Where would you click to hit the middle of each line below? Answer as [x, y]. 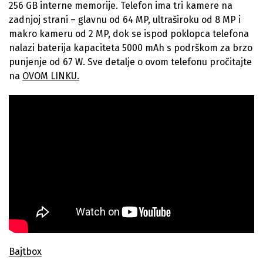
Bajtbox [25, 252]
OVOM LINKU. [51, 76]
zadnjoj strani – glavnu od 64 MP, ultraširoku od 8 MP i [125, 19]
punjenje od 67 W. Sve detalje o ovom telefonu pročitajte [130, 62]
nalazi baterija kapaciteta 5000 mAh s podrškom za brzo [131, 48]
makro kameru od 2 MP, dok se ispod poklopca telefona [129, 33]
